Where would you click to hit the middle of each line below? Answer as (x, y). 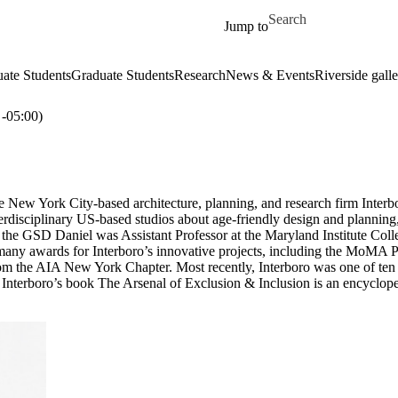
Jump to (246, 26)
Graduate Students (122, 75)
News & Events (270, 75)
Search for (297, 11)
